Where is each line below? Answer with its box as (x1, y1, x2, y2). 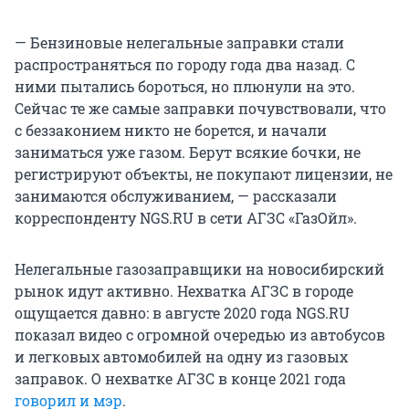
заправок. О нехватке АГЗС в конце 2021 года (15, 369, 346, 389)
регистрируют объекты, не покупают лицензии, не (15, 164, 393, 184)
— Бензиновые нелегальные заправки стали (15, 33, 344, 53)
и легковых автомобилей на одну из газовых (15, 347, 348, 367)
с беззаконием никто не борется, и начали (15, 121, 327, 141)
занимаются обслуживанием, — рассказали (15, 186, 337, 206)
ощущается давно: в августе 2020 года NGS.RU (15, 303, 350, 323)
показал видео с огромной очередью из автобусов (15, 325, 385, 345)
